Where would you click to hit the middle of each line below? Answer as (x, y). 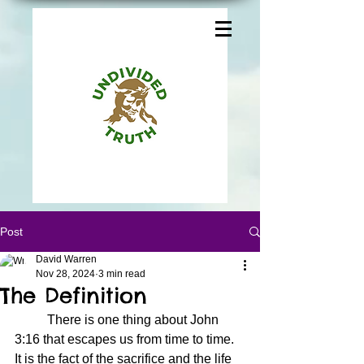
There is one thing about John (31, 320)
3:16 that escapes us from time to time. (128, 339)
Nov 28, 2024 (65, 274)
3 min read (122, 274)
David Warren (66, 259)
